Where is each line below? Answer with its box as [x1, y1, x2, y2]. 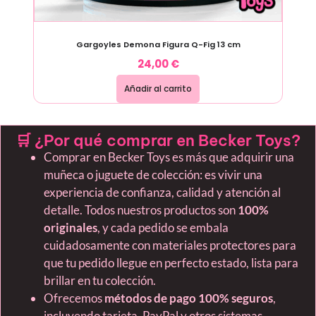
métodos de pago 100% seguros [104, 290, 273, 305]
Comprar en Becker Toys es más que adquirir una [44, 149, 294, 164]
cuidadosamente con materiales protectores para [44, 237, 296, 253]
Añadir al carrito [124, 82, 192, 95]
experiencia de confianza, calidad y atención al [44, 184, 281, 200]
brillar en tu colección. [44, 272, 156, 288]
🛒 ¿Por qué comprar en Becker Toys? [16, 130, 300, 150]
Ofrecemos [44, 290, 104, 305]
